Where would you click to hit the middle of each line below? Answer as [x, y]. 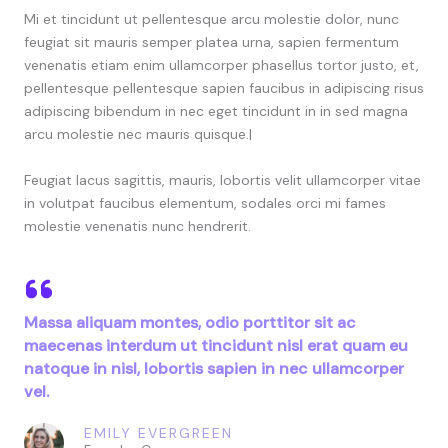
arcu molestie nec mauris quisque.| [138, 134]
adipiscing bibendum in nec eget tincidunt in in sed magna [216, 111]
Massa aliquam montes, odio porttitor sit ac [190, 323]
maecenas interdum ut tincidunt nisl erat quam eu [216, 346]
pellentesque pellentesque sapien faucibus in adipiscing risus [224, 88]
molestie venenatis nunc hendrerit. [137, 226]
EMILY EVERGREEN [158, 433]
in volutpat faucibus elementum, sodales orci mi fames [205, 203]
